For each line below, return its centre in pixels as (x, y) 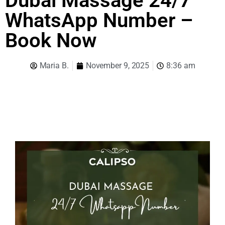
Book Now (51, 40)
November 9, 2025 (118, 65)
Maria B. (54, 65)
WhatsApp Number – (99, 20)
